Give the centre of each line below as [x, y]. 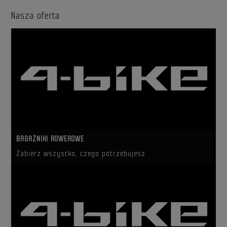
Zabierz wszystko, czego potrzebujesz [81, 154]
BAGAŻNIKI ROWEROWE [50, 139]
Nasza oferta [36, 16]
